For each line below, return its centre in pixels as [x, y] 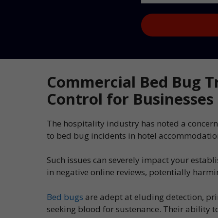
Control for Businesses [130, 99]
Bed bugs [65, 197]
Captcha [156, 19]
